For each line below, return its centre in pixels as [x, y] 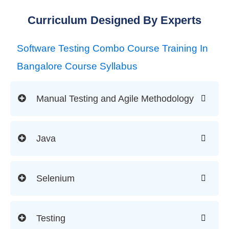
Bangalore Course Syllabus [77, 66]
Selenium [55, 179]
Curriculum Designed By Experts [114, 20]
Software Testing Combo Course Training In [112, 49]
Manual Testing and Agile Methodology [115, 99]
